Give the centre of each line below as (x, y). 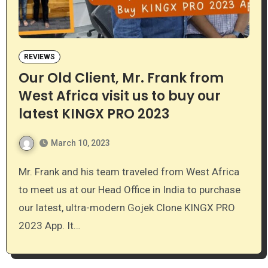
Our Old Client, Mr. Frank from (121, 78)
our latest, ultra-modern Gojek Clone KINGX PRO (127, 207)
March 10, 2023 (80, 143)
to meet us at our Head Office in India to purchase (129, 189)
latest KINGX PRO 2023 (94, 114)
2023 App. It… (49, 225)
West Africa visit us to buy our (119, 96)
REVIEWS (39, 57)
